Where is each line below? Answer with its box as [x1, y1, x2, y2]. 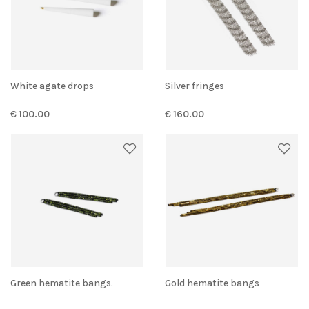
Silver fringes [170, 79, 224, 92]
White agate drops [19, 79, 94, 92]
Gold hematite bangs [171, 277, 259, 290]
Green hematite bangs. [17, 277, 113, 290]
